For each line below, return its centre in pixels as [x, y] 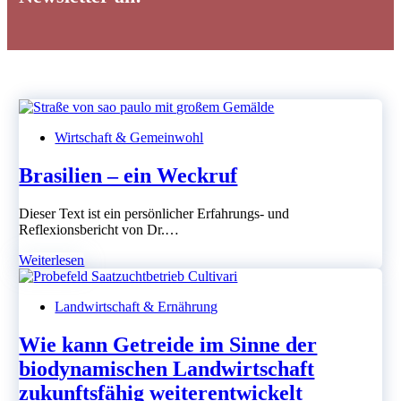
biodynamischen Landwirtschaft [167, 368]
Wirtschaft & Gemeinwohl [129, 137]
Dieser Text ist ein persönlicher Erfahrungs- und [154, 213]
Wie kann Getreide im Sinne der [168, 344]
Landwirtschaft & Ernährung [137, 306]
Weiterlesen [52, 260]
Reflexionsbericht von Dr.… [99, 229]
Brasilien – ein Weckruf [128, 175]
